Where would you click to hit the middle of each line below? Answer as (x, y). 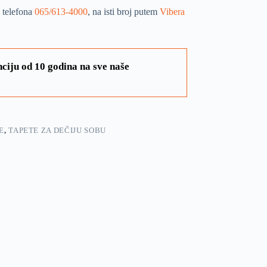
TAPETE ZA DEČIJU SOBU (57, 130)
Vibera (172, 11)
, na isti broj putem (123, 11)
